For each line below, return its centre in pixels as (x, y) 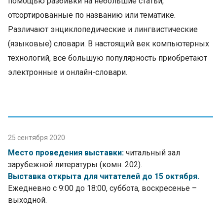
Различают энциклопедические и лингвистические (103, 30)
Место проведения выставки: (66, 153)
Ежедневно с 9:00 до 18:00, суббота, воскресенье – (102, 188)
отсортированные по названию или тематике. (92, 15)
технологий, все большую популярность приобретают (108, 58)
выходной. (27, 200)
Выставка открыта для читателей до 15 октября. (104, 177)
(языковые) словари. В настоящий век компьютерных (109, 44)
